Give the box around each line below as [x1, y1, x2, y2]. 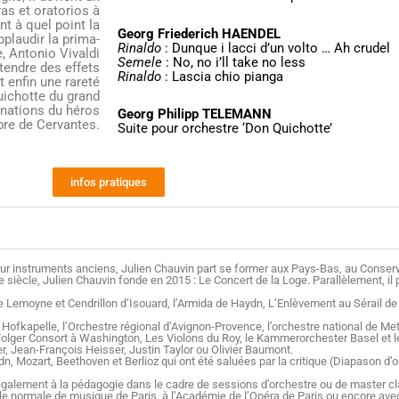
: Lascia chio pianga [161, 68, 283, 85]
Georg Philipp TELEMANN [118, 105, 272, 122]
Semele [118, 53, 162, 70]
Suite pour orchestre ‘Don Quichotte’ [118, 119, 332, 136]
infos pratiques [70, 175, 147, 189]
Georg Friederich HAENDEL [118, 25, 281, 42]
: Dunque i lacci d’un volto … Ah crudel [161, 39, 390, 56]
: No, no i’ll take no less [162, 53, 305, 70]
